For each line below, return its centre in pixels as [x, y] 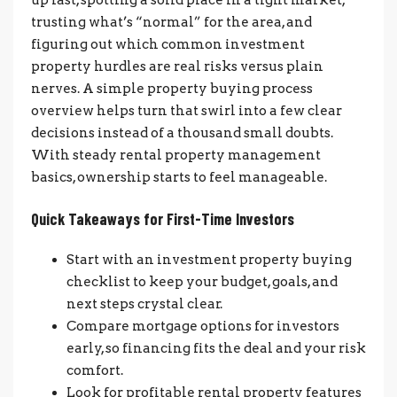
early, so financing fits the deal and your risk [216, 348]
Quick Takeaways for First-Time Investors [163, 218]
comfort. [95, 370]
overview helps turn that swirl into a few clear [187, 110]
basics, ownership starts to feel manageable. [179, 177]
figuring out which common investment [168, 44]
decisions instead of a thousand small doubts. [182, 132]
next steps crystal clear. [144, 304]
